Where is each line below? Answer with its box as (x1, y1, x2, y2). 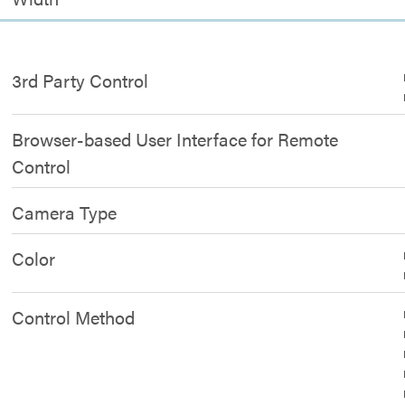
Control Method (12, 304, 136, 330)
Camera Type (12, 199, 118, 225)
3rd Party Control (12, 67, 149, 93)
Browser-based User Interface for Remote (12, 126, 339, 152)
